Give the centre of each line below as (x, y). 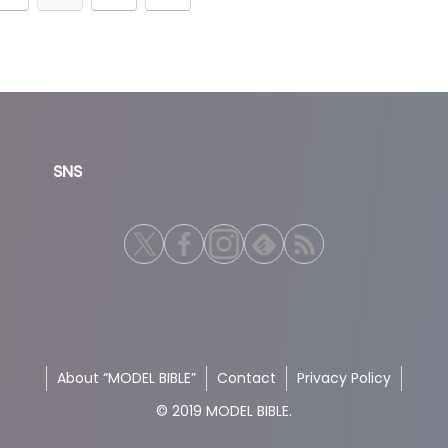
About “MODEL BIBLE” (126, 377)
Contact (246, 377)
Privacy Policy (344, 377)
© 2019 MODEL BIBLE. (224, 410)
